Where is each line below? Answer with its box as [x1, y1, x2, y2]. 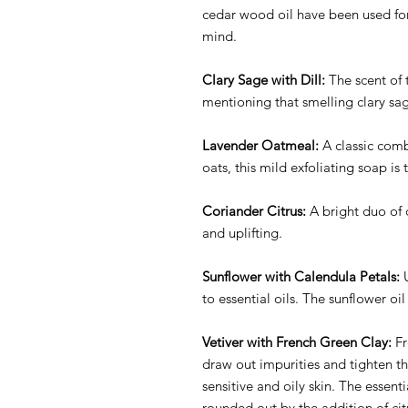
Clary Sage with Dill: [202, 70, 325, 88]
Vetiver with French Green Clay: [202, 332, 392, 351]
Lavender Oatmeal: [202, 136, 319, 154]
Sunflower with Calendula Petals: [202, 267, 400, 285]
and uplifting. [202, 223, 282, 241]
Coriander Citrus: [202, 201, 310, 219]
